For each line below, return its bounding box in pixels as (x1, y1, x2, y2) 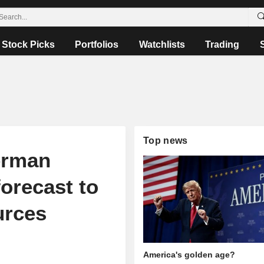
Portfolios (75, 39, 119, 49)
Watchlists (138, 39, 185, 49)
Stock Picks (2, 39, 55, 49)
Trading (205, 39, 240, 49)
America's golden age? (143, 250, 236, 260)
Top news (143, 136, 188, 146)
